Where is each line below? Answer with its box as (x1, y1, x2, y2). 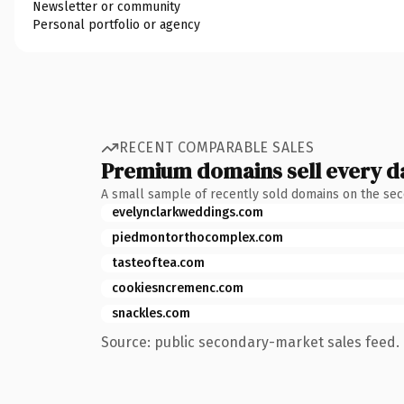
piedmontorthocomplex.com (112, 229, 283, 245)
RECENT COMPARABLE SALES (119, 139, 315, 156)
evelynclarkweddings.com (112, 204, 263, 220)
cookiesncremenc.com (112, 280, 243, 296)
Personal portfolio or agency (32, 16, 200, 32)
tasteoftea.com (112, 254, 205, 271)
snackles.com (112, 305, 190, 321)
